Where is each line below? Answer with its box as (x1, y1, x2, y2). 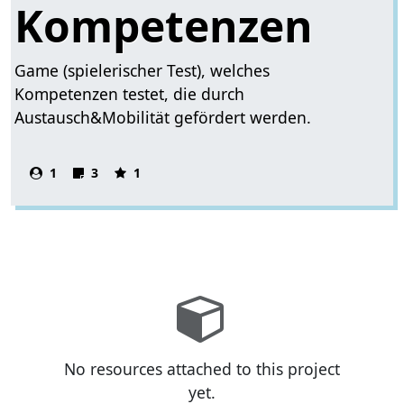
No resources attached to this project (64, 358, 340, 381)
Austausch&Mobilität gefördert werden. (14, 106, 312, 128)
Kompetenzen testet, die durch (14, 82, 245, 105)
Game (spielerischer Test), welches (14, 59, 271, 81)
